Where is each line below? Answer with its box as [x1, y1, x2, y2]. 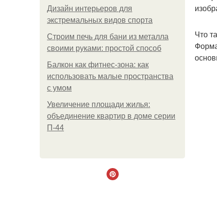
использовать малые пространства [47, 72, 173, 80]
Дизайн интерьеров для [47, 4, 132, 13]
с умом [47, 84, 72, 92]
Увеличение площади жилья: [47, 100, 150, 108]
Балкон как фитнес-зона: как [47, 61, 149, 69]
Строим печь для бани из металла [47, 32, 169, 41]
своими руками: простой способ [47, 44, 161, 52]
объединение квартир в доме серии [47, 112, 175, 120]
